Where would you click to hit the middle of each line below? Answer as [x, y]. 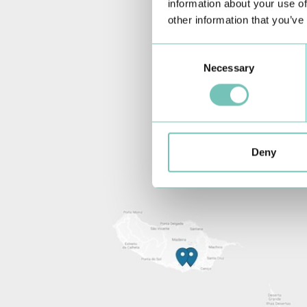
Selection [172, 68]
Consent [171, 51]
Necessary [229, 68]
